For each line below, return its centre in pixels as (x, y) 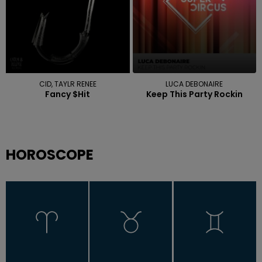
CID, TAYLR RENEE (68, 84)
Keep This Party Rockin (194, 94)
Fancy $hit (68, 94)
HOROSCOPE (50, 154)
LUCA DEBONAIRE (194, 84)
